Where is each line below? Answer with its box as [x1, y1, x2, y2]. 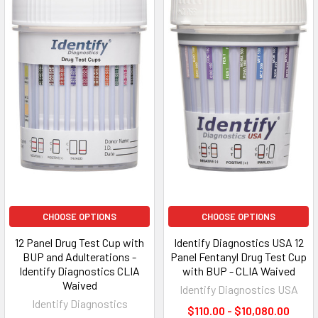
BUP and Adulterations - [23, 249, 136, 263]
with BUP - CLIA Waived [182, 263, 295, 278]
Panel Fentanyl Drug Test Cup [170, 249, 307, 263]
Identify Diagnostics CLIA [19, 263, 140, 278]
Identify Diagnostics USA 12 [173, 235, 304, 249]
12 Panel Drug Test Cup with [15, 235, 144, 249]
